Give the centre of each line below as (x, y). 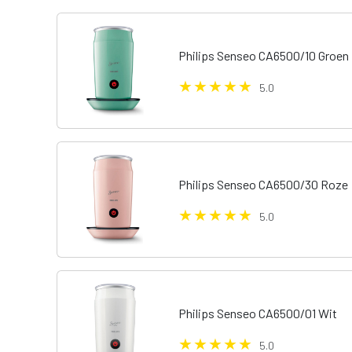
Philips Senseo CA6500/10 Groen (264, 55)
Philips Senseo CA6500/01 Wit (258, 313)
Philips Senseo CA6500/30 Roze (264, 184)
